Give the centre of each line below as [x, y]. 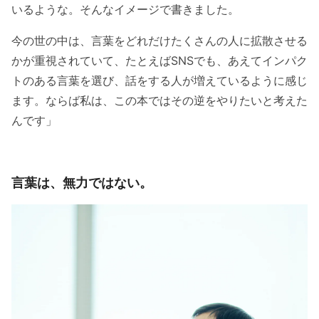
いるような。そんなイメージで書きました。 [125, 10]
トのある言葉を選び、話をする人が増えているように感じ [159, 81]
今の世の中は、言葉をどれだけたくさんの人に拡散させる [159, 41]
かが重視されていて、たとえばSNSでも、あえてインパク [159, 61]
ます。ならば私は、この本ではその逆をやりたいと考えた [159, 101]
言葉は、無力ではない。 [82, 183]
